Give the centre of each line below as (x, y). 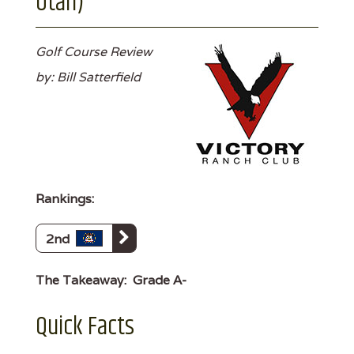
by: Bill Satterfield (88, 77)
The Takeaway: (81, 280)
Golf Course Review (94, 51)
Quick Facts (85, 326)
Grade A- (160, 280)
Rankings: (65, 198)
